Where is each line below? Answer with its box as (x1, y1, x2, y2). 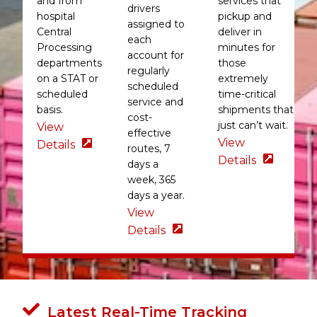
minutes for (217, 40, 275, 54)
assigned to (127, 17, 185, 30)
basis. (37, 103, 64, 116)
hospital (37, 9, 76, 23)
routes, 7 (127, 142, 171, 155)
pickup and (217, 9, 272, 23)
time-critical (217, 87, 276, 100)
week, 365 (127, 173, 176, 186)
